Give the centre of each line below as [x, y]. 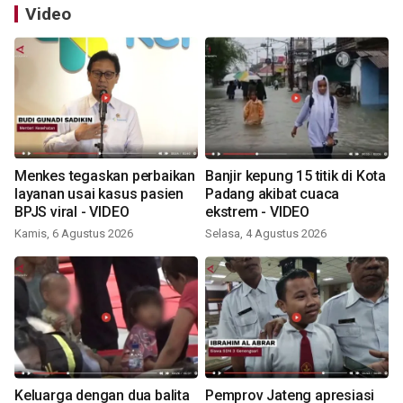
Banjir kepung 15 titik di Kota [296, 176]
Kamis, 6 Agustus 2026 [74, 234]
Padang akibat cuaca [273, 194]
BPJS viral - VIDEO [72, 212]
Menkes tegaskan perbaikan [105, 176]
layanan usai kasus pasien [99, 194]
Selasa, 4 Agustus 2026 [266, 234]
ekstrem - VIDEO [257, 212]
